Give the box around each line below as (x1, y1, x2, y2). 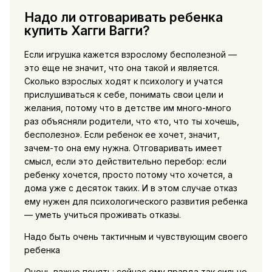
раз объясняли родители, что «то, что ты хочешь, (24, 116, 239, 127)
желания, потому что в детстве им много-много (24, 103, 231, 114)
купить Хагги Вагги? (24, 22, 150, 38)
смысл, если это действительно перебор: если (24, 156, 226, 167)
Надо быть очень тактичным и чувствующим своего (24, 231, 248, 242)
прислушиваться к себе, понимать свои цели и (24, 89, 223, 100)
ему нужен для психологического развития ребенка (24, 196, 248, 207)
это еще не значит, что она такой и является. (24, 63, 219, 73)
